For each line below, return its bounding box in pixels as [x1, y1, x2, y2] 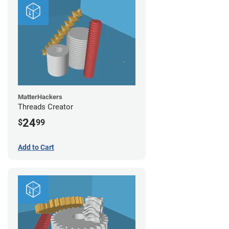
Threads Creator [18, 102, 73, 112]
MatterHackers [18, 93, 62, 101]
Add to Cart [18, 143, 54, 151]
